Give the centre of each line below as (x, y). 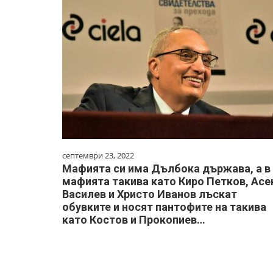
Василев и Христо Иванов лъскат (150, 194)
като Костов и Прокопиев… (134, 219)
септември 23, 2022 (98, 155)
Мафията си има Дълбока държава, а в (166, 168)
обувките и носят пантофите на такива (164, 207)
